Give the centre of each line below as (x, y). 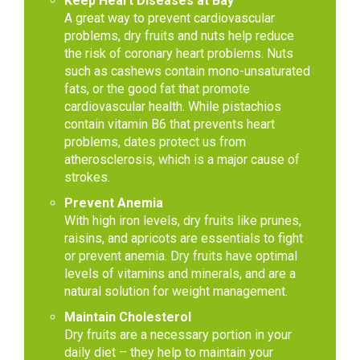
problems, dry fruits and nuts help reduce (179, 36)
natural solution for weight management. (176, 292)
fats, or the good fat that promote (157, 89)
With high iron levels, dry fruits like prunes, (183, 221)
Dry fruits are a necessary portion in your (178, 335)
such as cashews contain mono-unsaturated (187, 72)
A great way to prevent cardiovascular (170, 18)
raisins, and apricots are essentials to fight (184, 239)
